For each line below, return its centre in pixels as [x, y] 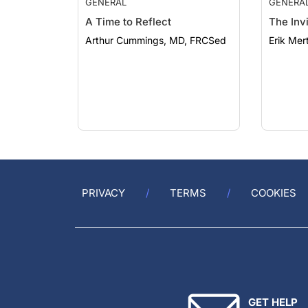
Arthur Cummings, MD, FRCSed [156, 26]
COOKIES [274, 193]
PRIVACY [103, 193]
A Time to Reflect [128, 8]
